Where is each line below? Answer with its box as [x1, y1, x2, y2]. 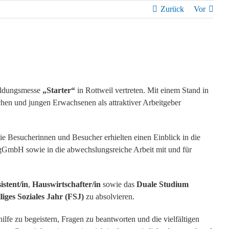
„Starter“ [42, 86, 75, 95]
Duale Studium [136, 180, 189, 189]
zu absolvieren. [84, 192, 134, 201]
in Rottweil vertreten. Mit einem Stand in [75, 86, 209, 95]
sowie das [101, 180, 136, 189]
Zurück [161, 5, 184, 13]
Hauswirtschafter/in [32, 180, 101, 189]
